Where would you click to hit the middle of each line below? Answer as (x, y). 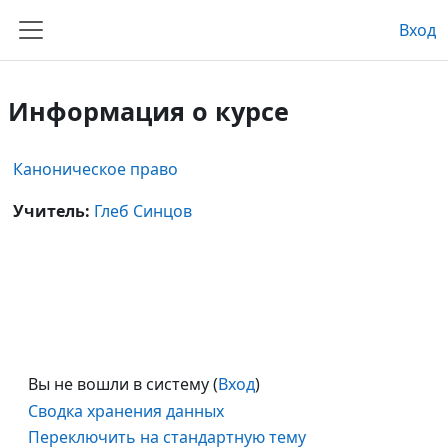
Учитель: (53, 211)
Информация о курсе (148, 111)
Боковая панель (108, 53)
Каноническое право (95, 169)
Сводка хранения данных (126, 411)
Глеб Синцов (143, 211)
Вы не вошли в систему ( (123, 384)
